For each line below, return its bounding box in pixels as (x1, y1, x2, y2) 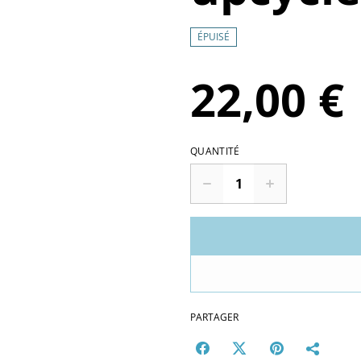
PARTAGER (190, 310, 239, 324)
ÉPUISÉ (197, 30, 230, 44)
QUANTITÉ (190, 144, 240, 158)
